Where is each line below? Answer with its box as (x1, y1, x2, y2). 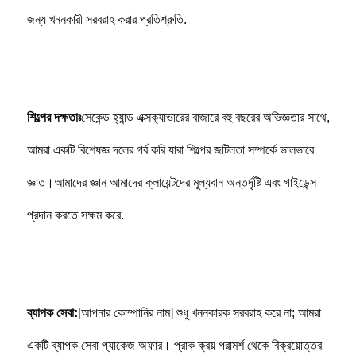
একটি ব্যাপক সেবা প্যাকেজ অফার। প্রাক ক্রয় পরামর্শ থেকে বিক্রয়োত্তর (26, 338, 322, 352)
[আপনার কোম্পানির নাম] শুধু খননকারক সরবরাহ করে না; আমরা (77, 305, 321, 319)
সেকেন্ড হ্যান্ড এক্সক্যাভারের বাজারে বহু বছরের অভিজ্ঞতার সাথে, (80, 110, 330, 124)
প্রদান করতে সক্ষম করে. (26, 207, 124, 222)
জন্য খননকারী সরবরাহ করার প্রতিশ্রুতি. (26, 12, 187, 26)
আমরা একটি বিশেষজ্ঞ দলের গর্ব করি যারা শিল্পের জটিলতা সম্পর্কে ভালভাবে (26, 142, 314, 157)
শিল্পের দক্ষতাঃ (26, 110, 81, 124)
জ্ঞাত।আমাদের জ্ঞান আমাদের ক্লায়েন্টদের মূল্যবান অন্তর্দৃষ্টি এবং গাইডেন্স (26, 175, 316, 189)
